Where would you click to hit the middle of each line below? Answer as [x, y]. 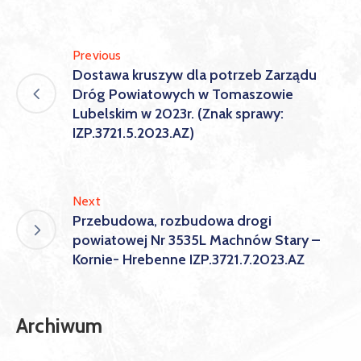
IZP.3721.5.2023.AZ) [133, 133]
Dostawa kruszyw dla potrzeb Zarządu [195, 75]
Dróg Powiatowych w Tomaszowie [183, 94]
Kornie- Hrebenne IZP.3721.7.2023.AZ [189, 259]
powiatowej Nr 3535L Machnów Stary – [196, 240]
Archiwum [60, 325]
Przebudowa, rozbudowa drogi [172, 220]
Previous [97, 55]
